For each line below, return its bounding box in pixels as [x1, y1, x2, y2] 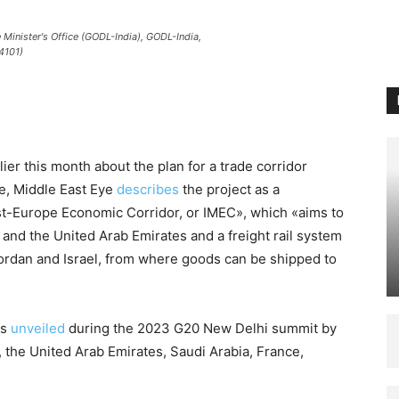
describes [117, 181, 179, 198]
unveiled [11, 320, 65, 337]
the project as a [179, 181, 280, 198]
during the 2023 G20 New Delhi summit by [65, 320, 337, 337]
